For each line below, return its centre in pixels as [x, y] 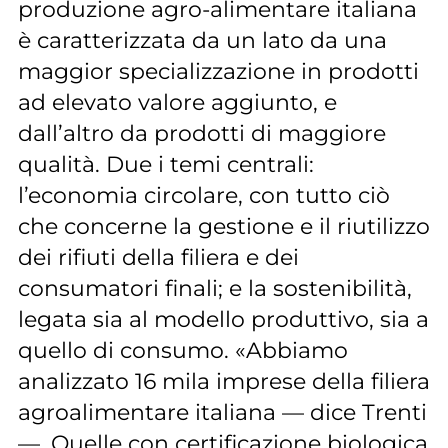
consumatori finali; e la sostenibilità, [214, 288]
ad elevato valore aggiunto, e [177, 102]
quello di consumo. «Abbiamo [182, 350]
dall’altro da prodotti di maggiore [201, 133]
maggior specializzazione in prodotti [218, 71]
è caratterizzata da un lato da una [202, 40]
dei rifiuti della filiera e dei [158, 257]
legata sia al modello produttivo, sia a [223, 319]
